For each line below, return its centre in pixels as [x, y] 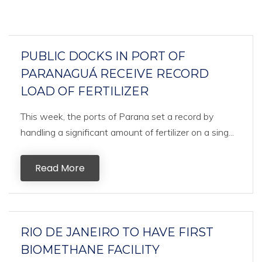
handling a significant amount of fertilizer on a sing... [127, 132]
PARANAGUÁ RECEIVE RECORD [115, 74]
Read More [60, 168]
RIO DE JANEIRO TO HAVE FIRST [117, 232]
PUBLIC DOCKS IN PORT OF [103, 56]
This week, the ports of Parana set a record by [117, 116]
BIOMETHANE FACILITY [90, 250]
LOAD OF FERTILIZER [85, 91]
